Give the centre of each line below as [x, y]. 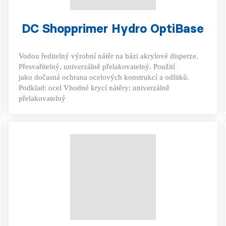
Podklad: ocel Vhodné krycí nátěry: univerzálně [94, 88]
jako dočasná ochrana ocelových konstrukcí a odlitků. [104, 77]
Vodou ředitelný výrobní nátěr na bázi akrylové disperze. [109, 56]
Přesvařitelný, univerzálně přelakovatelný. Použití [97, 67]
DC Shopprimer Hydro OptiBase [113, 29]
